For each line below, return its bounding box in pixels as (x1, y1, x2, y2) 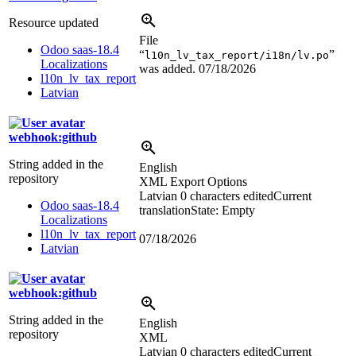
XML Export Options (139, 174, 247, 188)
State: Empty (191, 203, 255, 217)
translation (139, 203, 191, 217)
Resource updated (9, 15, 99, 29)
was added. (139, 61, 199, 75)
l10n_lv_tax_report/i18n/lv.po (145, 48, 329, 61)
